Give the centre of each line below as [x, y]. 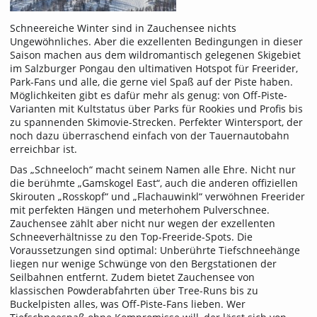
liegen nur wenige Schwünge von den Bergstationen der [143, 264]
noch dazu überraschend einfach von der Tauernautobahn [150, 135]
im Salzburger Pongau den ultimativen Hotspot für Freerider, [154, 68]
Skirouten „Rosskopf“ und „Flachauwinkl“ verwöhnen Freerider [157, 197]
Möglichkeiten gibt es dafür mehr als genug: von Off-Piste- [149, 95]
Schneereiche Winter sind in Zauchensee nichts [123, 28]
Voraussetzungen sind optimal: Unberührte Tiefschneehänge [155, 250]
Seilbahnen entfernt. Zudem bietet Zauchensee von [132, 277]
